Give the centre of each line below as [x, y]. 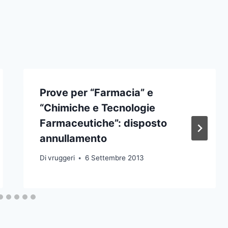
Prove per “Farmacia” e [96, 92]
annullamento [73, 138]
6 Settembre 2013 [114, 158]
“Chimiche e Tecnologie [97, 108]
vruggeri [61, 158]
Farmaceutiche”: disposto [103, 123]
